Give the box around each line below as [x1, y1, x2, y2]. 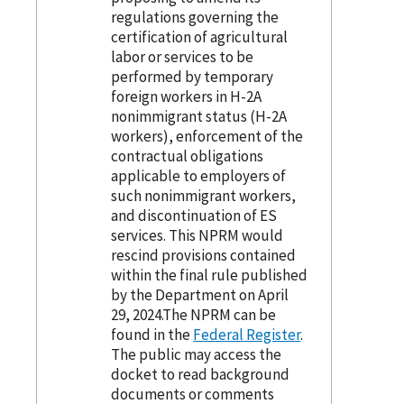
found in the [111, 324, 194, 344]
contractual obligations [111, 145, 264, 166]
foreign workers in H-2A [111, 86, 262, 106]
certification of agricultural [111, 26, 289, 47]
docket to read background [111, 363, 290, 384]
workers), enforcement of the [111, 125, 304, 146]
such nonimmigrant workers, [111, 185, 297, 206]
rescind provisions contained [111, 244, 297, 265]
